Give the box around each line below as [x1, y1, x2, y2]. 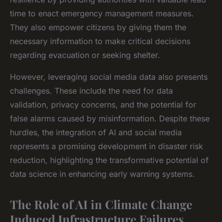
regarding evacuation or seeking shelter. [10, 50, 160, 60]
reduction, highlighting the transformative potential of [10, 155, 209, 165]
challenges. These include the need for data [10, 85, 173, 96]
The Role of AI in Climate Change [10, 196, 192, 212]
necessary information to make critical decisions [10, 36, 190, 46]
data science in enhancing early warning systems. [10, 168, 195, 179]
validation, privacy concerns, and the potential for [10, 99, 196, 110]
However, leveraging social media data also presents [10, 71, 208, 82]
